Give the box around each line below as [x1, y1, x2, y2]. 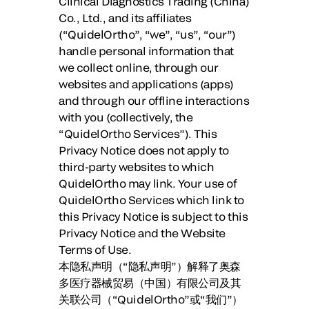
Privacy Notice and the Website [59, 226, 226, 239]
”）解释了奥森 [171, 259, 241, 272]
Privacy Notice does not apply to [59, 143, 229, 157]
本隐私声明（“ [59, 259, 128, 272]
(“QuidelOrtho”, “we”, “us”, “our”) [59, 28, 237, 41]
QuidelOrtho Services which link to [59, 193, 245, 206]
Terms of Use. [59, 243, 132, 256]
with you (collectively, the [59, 110, 193, 123]
